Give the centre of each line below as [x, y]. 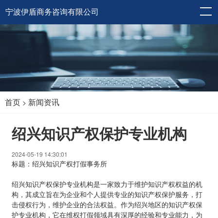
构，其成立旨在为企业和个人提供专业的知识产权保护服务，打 [107, 194]
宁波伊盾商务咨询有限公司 [52, 12]
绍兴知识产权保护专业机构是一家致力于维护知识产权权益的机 [107, 184]
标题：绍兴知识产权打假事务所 [60, 164]
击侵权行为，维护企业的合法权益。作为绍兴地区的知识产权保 [107, 205]
